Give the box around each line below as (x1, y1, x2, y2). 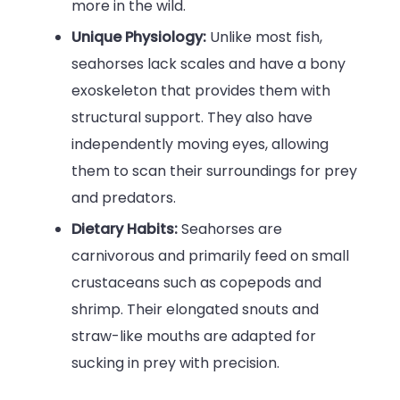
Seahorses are (181, 219, 282, 240)
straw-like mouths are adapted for (71, 326, 316, 347)
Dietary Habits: (71, 219, 181, 240)
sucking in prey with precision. (71, 353, 279, 374)
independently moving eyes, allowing (71, 134, 329, 155)
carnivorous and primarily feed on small (71, 246, 349, 267)
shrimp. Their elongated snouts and (71, 299, 319, 321)
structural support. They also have (71, 107, 312, 129)
